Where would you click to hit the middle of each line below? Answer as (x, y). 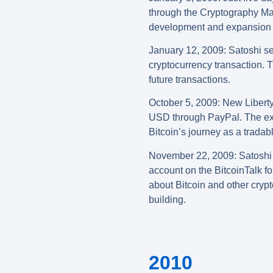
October (166, 103)
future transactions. (190, 79)
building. (167, 199)
